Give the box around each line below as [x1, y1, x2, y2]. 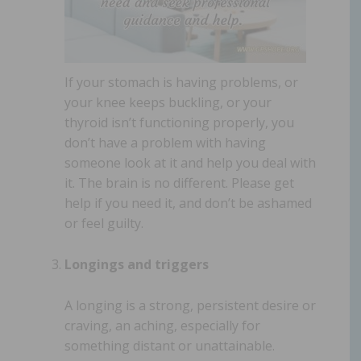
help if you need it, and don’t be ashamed [64, 193, 312, 212]
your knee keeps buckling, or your [64, 93, 272, 111]
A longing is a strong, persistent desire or [64, 296, 316, 314]
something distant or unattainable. [64, 336, 275, 355]
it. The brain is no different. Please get [64, 173, 294, 192]
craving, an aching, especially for [64, 316, 260, 334]
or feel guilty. [64, 214, 143, 232]
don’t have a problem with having [64, 133, 266, 151]
